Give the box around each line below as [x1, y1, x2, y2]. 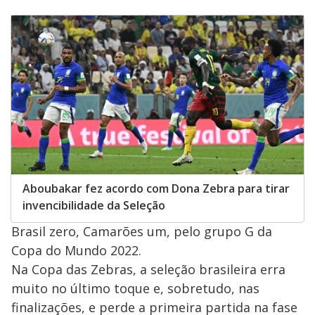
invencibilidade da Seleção [22, 198, 165, 214]
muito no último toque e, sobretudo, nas [11, 280, 259, 297]
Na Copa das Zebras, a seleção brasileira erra [11, 261, 285, 278]
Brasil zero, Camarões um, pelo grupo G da [11, 223, 272, 240]
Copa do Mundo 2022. [11, 242, 141, 259]
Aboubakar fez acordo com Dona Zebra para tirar [22, 181, 290, 197]
